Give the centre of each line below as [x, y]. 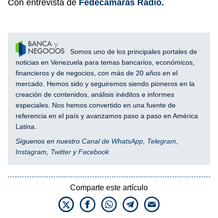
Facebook [94, 152]
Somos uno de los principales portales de [133, 51]
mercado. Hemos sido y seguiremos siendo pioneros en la [105, 83]
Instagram [31, 152]
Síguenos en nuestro [49, 141]
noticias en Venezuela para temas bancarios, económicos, [105, 62]
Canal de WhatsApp [112, 141]
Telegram [162, 141]
